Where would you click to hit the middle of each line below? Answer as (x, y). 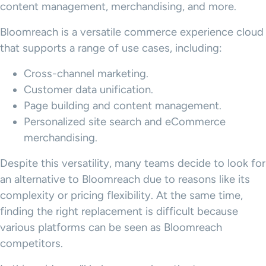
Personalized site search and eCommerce (125, 122)
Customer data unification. (88, 90)
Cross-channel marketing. (86, 74)
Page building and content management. (123, 106)
